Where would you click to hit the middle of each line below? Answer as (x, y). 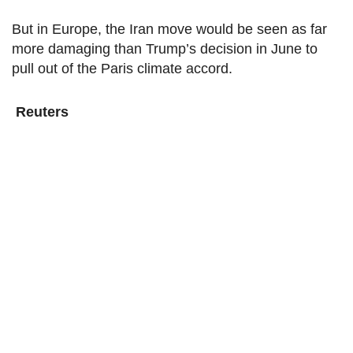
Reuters (40, 112)
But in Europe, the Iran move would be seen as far (169, 30)
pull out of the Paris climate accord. (122, 69)
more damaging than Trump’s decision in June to (165, 49)
